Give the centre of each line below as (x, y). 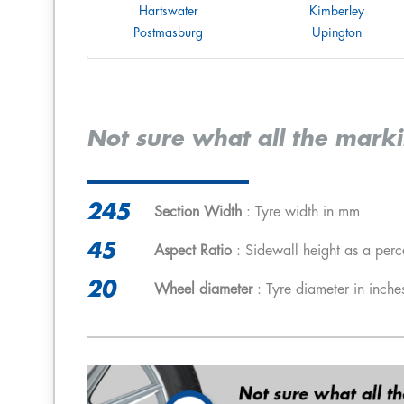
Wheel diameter (203, 289)
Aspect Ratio (193, 251)
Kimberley (337, 11)
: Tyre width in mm (301, 212)
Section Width (198, 212)
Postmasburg (168, 32)
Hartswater (168, 11)
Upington (337, 32)
